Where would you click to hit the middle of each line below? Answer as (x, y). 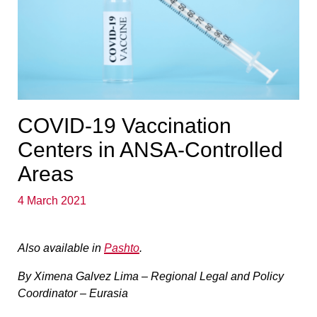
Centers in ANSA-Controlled (150, 149)
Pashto (122, 248)
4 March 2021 (52, 200)
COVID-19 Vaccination (125, 125)
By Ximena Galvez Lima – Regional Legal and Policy (151, 276)
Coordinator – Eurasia (73, 293)
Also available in (61, 248)
